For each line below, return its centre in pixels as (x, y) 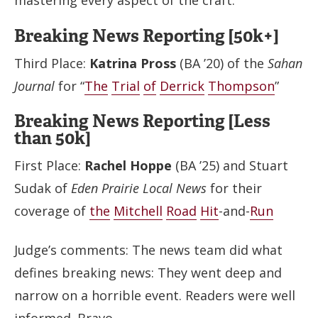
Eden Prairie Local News (139, 188)
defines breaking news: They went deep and (148, 272)
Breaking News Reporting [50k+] (146, 35)
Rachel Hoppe (128, 165)
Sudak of (43, 188)
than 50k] (52, 138)
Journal (34, 86)
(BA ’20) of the (222, 63)
